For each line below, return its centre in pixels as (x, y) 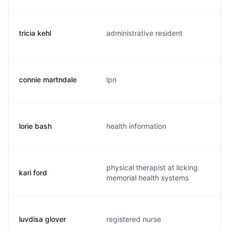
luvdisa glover (42, 219)
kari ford (33, 173)
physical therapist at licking (152, 167)
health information (136, 126)
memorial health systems (147, 178)
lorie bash (35, 126)
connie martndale (48, 79)
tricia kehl (35, 33)
